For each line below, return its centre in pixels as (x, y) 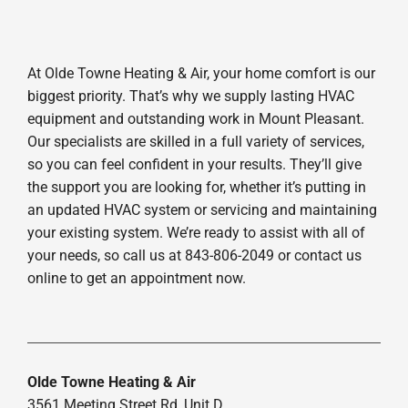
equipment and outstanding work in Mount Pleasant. (195, 119)
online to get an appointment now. (136, 279)
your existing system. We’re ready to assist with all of (196, 233)
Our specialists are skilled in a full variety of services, (195, 142)
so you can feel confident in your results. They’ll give (194, 165)
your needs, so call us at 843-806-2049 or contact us (194, 256)
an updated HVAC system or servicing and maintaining (202, 210)
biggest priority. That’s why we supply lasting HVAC (190, 97)
